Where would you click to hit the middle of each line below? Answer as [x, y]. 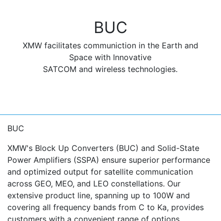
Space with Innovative [110, 57]
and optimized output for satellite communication [100, 172]
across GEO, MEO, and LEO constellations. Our [94, 184]
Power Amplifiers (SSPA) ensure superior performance [109, 160]
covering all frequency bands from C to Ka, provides [106, 207]
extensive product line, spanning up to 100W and [99, 195]
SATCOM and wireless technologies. [110, 69]
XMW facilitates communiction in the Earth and [110, 46]
